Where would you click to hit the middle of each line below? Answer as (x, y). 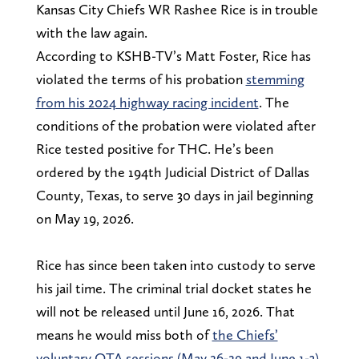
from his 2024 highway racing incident (147, 102)
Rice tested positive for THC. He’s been (154, 148)
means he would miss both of (124, 334)
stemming (275, 79)
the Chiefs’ (245, 334)
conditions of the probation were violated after (175, 125)
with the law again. (91, 32)
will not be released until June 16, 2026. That (165, 311)
